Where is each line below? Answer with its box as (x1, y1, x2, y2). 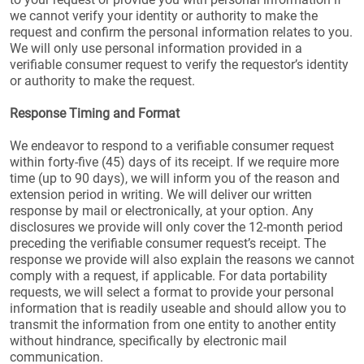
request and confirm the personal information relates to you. (10, 24, 353, 40)
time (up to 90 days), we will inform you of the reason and (10, 171, 340, 186)
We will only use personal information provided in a (10, 41, 302, 56)
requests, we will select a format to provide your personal (10, 284, 334, 300)
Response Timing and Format (10, 106, 180, 121)
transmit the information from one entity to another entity (10, 317, 336, 332)
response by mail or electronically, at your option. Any (10, 203, 314, 219)
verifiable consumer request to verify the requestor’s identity (10, 57, 349, 72)
